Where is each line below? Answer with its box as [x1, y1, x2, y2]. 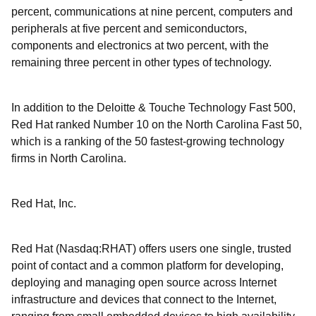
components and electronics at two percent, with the [11, 39, 269, 51]
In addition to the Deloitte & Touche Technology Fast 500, [11, 102, 296, 114]
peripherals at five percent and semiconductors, [11, 23, 247, 35]
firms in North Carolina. [11, 152, 126, 164]
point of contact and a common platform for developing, [11, 260, 284, 272]
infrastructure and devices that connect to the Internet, [11, 293, 276, 305]
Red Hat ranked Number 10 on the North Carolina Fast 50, [11, 119, 302, 130]
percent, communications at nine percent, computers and [11, 6, 293, 18]
